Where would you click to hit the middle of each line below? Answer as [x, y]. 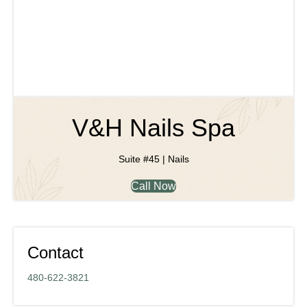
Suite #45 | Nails [153, 159]
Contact [56, 253]
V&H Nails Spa [153, 128]
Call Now [153, 186]
